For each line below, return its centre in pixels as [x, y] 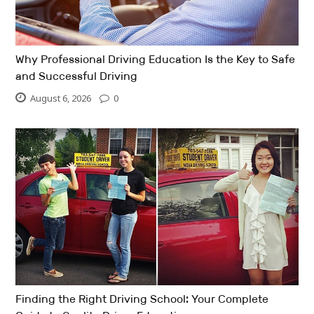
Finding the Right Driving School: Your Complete [142, 299]
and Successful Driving [77, 76]
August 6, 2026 [61, 98]
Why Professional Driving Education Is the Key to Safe [156, 60]
